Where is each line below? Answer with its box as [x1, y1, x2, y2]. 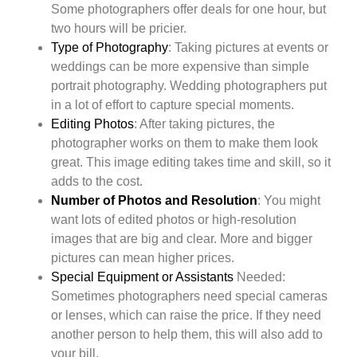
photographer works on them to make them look [51, 135, 318, 150]
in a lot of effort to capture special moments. [51, 97, 294, 112]
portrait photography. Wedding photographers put [51, 78, 327, 92]
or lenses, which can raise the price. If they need [51, 308, 321, 322]
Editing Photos [51, 116, 134, 131]
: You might [257, 193, 320, 207]
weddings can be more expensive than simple [51, 59, 309, 73]
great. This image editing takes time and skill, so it [51, 155, 331, 169]
